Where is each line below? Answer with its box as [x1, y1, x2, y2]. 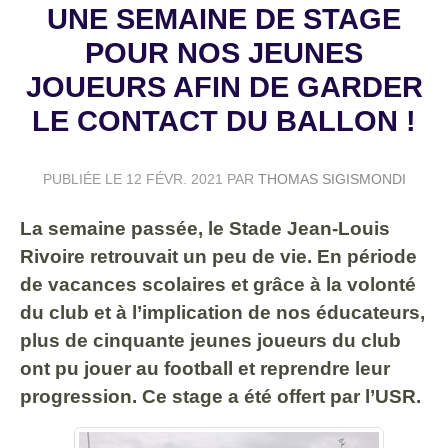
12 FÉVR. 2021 [125, 170, 223, 187]
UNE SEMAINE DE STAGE [47, 2, 401, 35]
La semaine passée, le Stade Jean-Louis [20, 217, 390, 239]
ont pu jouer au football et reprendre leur [20, 357, 390, 379]
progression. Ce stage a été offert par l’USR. [20, 385, 421, 407]
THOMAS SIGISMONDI [257, 170, 406, 187]
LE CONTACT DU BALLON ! [32, 104, 416, 137]
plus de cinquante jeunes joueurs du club [20, 329, 401, 351]
